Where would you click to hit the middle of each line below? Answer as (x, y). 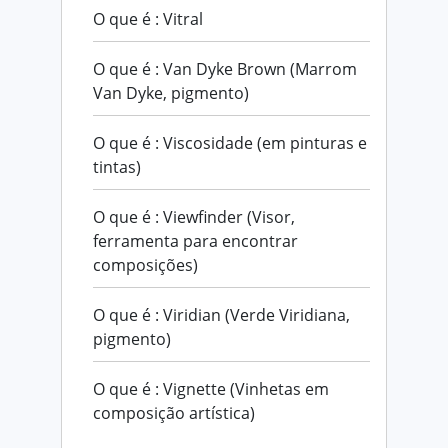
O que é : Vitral (148, 18)
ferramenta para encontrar (195, 240)
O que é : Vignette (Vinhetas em (211, 388)
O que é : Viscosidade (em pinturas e (230, 142)
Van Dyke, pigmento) (171, 92)
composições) (145, 264)
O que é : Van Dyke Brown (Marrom (225, 68)
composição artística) (174, 412)
